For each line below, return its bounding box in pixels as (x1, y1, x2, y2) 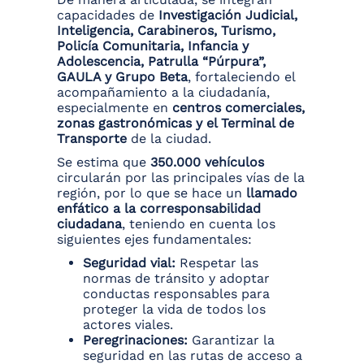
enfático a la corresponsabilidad (57, 201, 261, 217)
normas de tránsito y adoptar (83, 271, 270, 287)
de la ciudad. (127, 131, 211, 147)
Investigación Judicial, (158, 7, 297, 24)
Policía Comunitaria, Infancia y (57, 38, 249, 54)
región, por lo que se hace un (57, 185, 246, 201)
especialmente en (57, 100, 172, 116)
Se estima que (57, 154, 150, 171)
